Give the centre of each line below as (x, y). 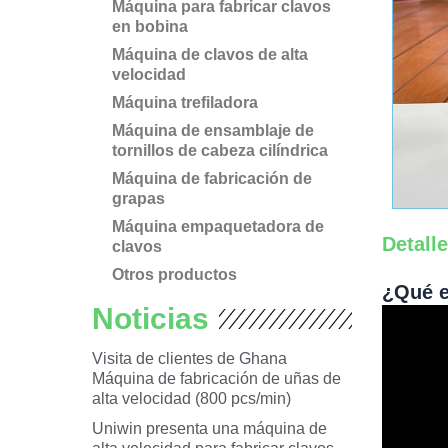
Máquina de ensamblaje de (213, 130)
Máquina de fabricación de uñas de (216, 378)
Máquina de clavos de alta (210, 54)
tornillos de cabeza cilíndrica (220, 150)
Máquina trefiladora (185, 102)
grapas (138, 198)
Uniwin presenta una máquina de (209, 428)
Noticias (150, 318)
